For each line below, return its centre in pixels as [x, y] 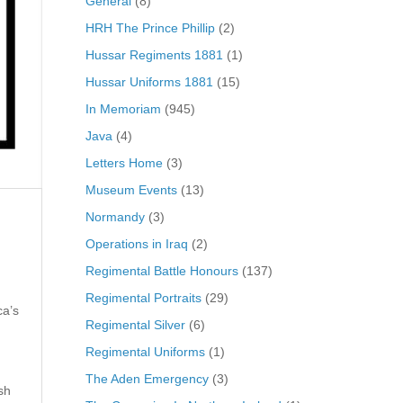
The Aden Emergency [147, 378]
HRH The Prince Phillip [150, 27]
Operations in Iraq [136, 243]
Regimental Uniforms [145, 351]
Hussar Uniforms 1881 [149, 81]
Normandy [115, 216]
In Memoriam [123, 108]
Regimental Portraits [143, 297]
